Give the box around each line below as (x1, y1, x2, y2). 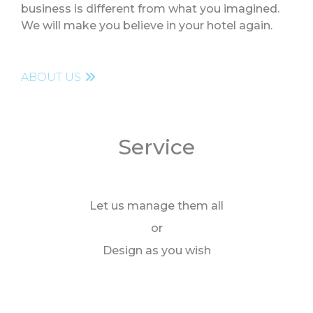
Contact (28, 29, 74, 43)
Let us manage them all (89, 198, 224, 212)
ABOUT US (21, 70, 81, 84)
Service (118, 133, 195, 160)
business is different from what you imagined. (21, 1, 279, 15)
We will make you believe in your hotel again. (21, 18, 272, 32)
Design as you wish (102, 243, 211, 257)
